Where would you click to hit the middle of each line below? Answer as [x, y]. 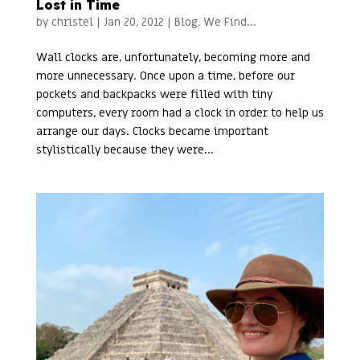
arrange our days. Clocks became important [152, 132]
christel [72, 22]
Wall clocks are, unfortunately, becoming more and [173, 58]
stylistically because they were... [125, 150]
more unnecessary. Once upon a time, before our [165, 76]
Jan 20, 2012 [133, 22]
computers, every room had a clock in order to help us [180, 113]
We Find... [229, 22]
